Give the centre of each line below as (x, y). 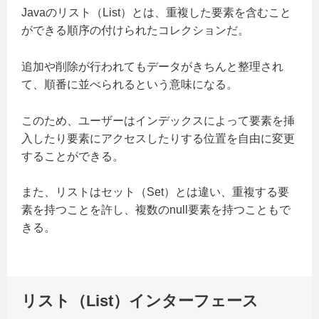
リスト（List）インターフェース (140, 301)
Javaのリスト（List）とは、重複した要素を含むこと (156, 13)
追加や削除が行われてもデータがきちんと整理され (152, 67)
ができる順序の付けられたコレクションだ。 (135, 31)
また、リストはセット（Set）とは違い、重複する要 (155, 192)
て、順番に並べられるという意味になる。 (130, 85)
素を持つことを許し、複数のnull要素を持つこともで (156, 210)
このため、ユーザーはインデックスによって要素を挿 (158, 120)
